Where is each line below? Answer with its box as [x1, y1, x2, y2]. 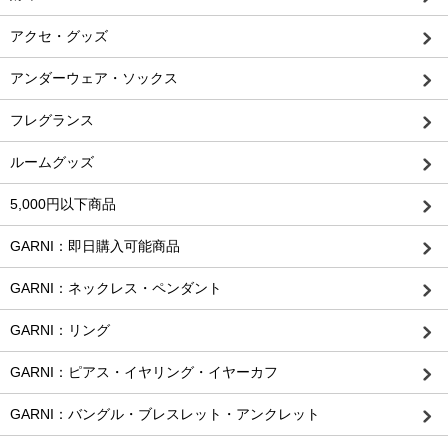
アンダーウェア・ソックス [10, 70, 178, 87]
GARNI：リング [10, 322, 110, 339]
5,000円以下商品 [10, 196, 116, 213]
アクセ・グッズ [10, 28, 108, 45]
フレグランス [10, 112, 94, 129]
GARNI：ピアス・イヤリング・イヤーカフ [10, 364, 278, 381]
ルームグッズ [10, 154, 94, 171]
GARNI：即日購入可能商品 [10, 238, 180, 255]
